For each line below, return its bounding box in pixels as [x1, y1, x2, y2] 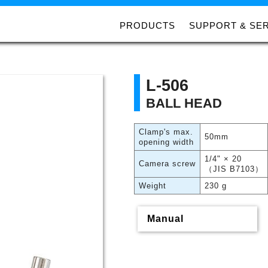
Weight [138, 181, 166, 190]
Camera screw [138, 159, 196, 168]
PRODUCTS [120, 20, 176, 31]
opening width [138, 138, 194, 147]
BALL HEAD [146, 96, 222, 111]
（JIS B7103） [204, 165, 263, 173]
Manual [147, 214, 184, 224]
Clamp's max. [138, 127, 193, 136]
